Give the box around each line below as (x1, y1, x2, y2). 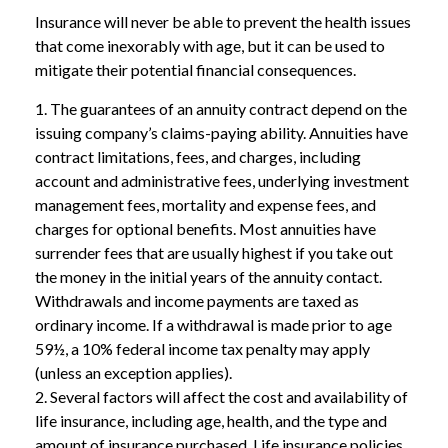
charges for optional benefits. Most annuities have (35, 218, 376, 238)
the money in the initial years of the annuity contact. (35, 266, 382, 286)
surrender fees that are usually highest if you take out (35, 242, 393, 262)
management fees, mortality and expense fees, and (35, 194, 376, 214)
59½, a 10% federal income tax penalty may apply (35, 338, 370, 358)
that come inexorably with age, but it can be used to (35, 35, 385, 55)
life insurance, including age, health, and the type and (35, 410, 387, 430)
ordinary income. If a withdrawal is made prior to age (35, 314, 392, 334)
